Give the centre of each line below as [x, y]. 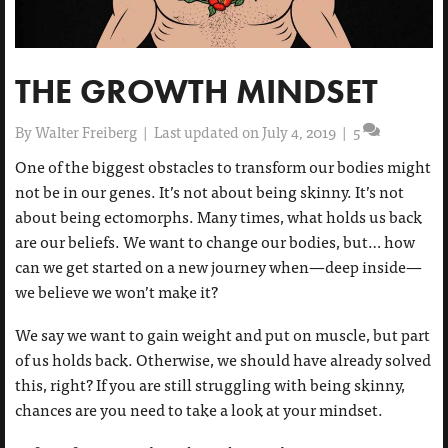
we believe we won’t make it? [116, 292]
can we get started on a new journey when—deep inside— [218, 267]
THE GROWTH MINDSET [196, 91]
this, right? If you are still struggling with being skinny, [210, 385]
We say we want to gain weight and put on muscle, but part [222, 335]
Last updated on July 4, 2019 [245, 132]
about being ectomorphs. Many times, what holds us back [218, 217]
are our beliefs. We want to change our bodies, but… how [215, 242]
